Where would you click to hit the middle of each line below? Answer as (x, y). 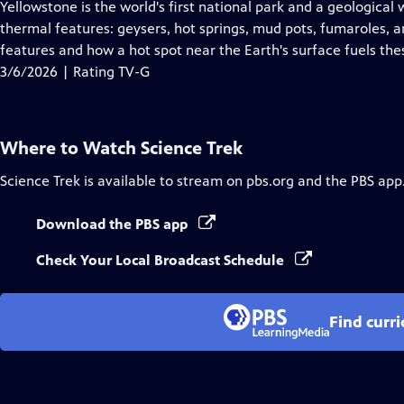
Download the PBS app (114, 224)
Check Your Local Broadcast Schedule (162, 260)
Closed (126, 28)
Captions (133, 49)
